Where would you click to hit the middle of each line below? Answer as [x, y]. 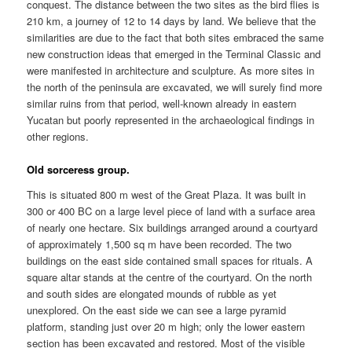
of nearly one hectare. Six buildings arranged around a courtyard [172, 227]
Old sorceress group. [79, 169]
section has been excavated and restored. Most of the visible [166, 343]
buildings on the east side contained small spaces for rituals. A [170, 260]
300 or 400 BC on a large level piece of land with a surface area [171, 211]
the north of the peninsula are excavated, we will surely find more [175, 86]
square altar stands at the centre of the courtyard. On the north [170, 277]
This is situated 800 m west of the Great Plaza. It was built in [167, 194]
